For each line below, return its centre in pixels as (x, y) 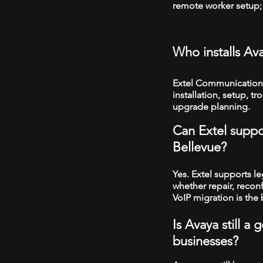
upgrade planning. (211, 107)
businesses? (205, 241)
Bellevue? (200, 147)
